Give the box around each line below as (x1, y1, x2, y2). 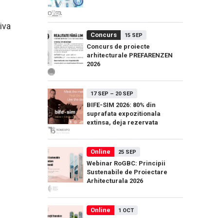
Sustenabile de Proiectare (87, 168, 167, 176)
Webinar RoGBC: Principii (87, 160, 165, 167)
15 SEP (125, 32, 143, 38)
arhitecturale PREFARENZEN (87, 52, 173, 59)
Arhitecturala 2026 (87, 177, 143, 184)
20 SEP (115, 91, 133, 97)
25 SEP (118, 149, 136, 155)
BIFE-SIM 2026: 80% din (87, 101, 156, 109)
